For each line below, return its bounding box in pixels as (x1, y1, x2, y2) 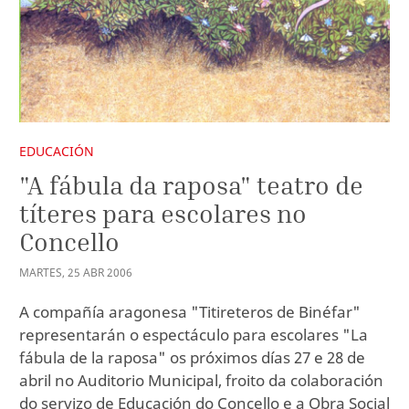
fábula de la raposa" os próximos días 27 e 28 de (19, 347, 365, 369)
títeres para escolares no (19, 197, 307, 228)
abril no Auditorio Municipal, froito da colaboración (19, 370, 383, 392)
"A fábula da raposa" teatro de (19, 169, 363, 200)
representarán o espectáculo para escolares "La (19, 324, 368, 346)
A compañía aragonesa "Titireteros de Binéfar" (19, 301, 361, 323)
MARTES (19, 265, 62, 281)
